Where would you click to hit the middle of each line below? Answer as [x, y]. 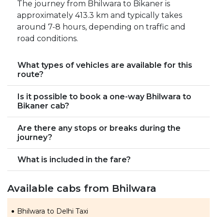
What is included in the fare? [74, 160]
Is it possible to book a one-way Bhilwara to [104, 97]
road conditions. [47, 39]
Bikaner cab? [43, 106]
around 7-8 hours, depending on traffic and [101, 27]
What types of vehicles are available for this [105, 65]
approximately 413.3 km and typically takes [100, 15]
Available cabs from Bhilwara [82, 188]
